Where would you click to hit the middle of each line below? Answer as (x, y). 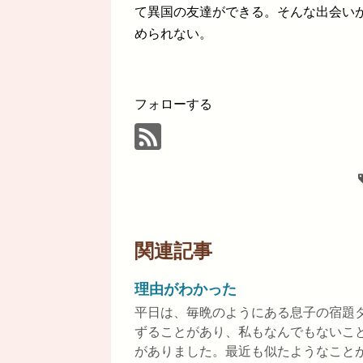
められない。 (173, 34)
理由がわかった (186, 290)
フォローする (173, 105)
